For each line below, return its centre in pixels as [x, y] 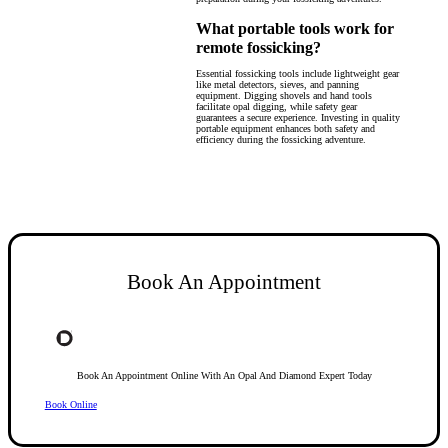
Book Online [70, 404]
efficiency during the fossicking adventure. [281, 140]
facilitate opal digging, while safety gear [276, 107]
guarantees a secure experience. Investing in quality [298, 118]
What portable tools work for [295, 29]
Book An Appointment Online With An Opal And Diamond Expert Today [224, 375]
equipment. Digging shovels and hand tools [284, 96]
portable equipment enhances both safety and [285, 129]
